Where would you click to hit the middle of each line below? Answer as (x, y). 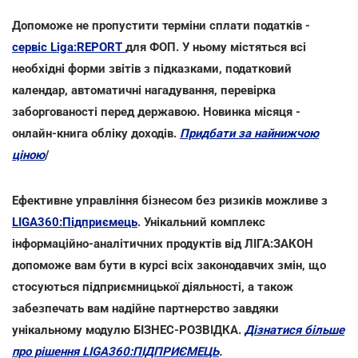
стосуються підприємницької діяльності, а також (153, 286)
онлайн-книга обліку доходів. (96, 133)
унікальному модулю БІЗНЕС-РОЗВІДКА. (128, 330)
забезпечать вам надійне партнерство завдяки (145, 308)
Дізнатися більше (294, 330)
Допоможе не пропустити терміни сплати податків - (161, 25)
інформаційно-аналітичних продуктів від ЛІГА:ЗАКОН (163, 243)
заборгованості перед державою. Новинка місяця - (156, 111)
